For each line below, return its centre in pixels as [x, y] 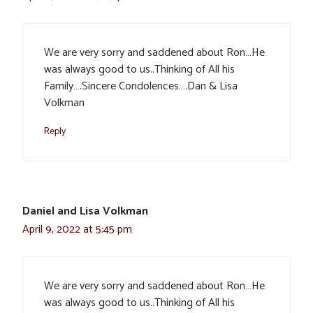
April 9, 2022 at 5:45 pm [77, 229]
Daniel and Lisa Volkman [85, 211]
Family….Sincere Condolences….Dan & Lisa [141, 86]
